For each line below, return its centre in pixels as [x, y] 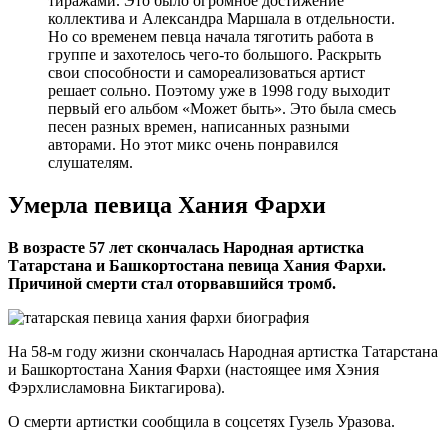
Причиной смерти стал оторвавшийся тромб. [172, 284]
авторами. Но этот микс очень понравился [193, 145]
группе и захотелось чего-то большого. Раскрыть [214, 55]
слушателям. [90, 163]
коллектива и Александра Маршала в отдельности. [221, 19]
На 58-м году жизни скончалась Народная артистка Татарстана [223, 352]
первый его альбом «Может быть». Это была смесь [222, 109]
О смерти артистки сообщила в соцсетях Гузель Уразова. [201, 422]
